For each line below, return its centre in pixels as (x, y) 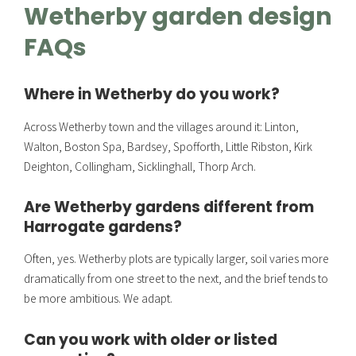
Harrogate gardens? (103, 226)
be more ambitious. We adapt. (98, 298)
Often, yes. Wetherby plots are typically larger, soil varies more (176, 259)
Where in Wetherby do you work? (152, 95)
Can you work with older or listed (151, 339)
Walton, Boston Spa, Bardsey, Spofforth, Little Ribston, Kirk (168, 146)
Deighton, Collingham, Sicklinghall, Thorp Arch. (140, 166)
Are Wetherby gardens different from (169, 207)
